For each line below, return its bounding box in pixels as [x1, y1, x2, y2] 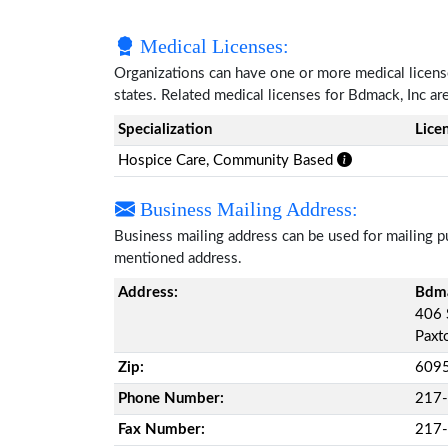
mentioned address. [114, 251, 242, 266]
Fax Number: [118, 422, 205, 437]
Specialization [118, 122, 212, 137]
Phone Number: [118, 391, 224, 406]
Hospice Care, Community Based [118, 153, 337, 168]
